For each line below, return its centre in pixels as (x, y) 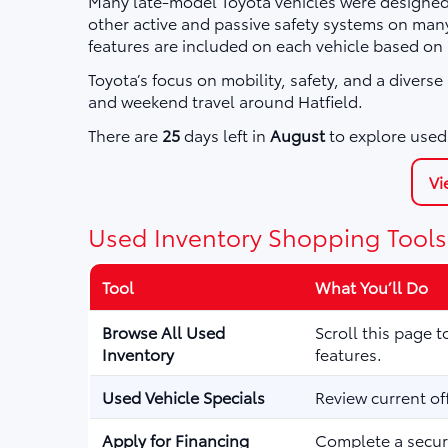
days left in (225, 134)
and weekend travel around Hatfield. (225, 100)
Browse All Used (163, 331)
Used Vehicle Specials (183, 396)
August (297, 134)
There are (125, 134)
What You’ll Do (371, 286)
